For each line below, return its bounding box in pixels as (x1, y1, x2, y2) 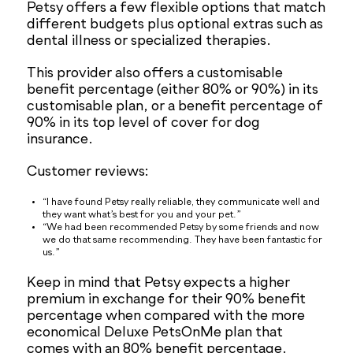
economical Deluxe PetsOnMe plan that (27, 325, 284, 340)
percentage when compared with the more (27, 309, 306, 324)
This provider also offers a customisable (27, 66, 284, 81)
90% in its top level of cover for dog (27, 116, 261, 131)
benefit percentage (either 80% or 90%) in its (27, 83, 319, 98)
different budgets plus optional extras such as (27, 17, 324, 32)
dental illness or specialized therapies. (27, 34, 272, 49)
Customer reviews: (27, 165, 150, 180)
